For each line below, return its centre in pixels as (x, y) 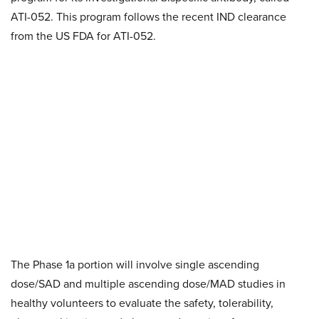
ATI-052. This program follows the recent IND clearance (148, 17)
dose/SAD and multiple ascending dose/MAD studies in (148, 284)
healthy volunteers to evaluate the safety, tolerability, (142, 303)
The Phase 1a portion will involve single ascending (135, 265)
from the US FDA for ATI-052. (83, 36)
